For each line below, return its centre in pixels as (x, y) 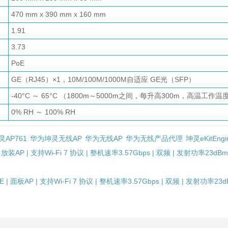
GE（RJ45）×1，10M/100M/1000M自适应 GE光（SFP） (103, 80)
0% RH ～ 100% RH (43, 112)
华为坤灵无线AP (56, 139)
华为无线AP (104, 139)
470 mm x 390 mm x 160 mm (59, 15)
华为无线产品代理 (154, 139)
